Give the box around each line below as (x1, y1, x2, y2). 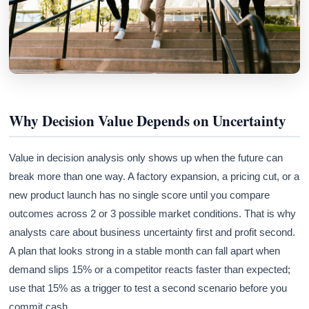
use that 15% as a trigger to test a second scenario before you (9, 282, 288, 295)
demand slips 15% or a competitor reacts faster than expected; (9, 263, 291, 276)
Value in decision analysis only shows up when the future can (9, 152, 283, 164)
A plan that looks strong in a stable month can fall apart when (9, 245, 281, 257)
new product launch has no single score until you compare (9, 189, 270, 201)
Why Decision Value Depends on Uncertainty (9, 110, 287, 132)
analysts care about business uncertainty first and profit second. (9, 226, 296, 239)
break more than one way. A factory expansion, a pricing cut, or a (9, 170, 300, 183)
